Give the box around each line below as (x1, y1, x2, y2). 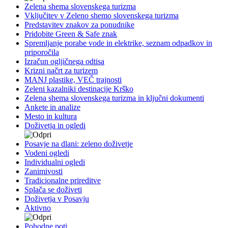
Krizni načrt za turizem (24, 66, 98, 75)
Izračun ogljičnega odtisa (24, 56, 104, 66)
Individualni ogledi (24, 157, 85, 166)
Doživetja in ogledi (24, 121, 85, 130)
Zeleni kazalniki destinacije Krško (24, 84, 133, 93)
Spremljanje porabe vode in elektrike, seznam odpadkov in (24, 38, 212, 47)
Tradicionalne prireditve (24, 176, 101, 185)
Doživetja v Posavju (24, 194, 89, 203)
